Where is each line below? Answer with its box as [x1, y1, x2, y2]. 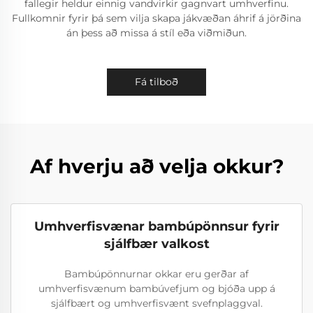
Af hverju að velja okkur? [29, 154, 284, 178]
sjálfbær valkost [103, 236, 210, 252]
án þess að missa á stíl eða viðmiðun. [66, 27, 247, 39]
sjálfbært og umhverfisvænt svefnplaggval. [50, 297, 263, 310]
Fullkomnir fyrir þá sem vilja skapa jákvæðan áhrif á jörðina [12, 12, 301, 24]
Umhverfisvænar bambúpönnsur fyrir [34, 219, 279, 234]
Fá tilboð [135, 75, 178, 88]
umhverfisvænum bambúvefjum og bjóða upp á [38, 282, 275, 295]
